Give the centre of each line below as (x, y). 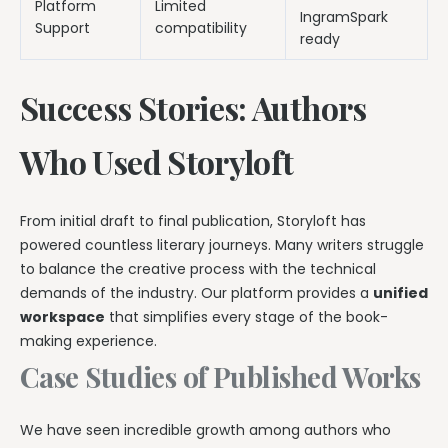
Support (62, 28)
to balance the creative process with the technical (198, 268)
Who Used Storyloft (157, 162)
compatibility (201, 28)
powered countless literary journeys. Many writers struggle (222, 244)
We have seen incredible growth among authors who (205, 430)
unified (400, 292)
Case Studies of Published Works (220, 376)
